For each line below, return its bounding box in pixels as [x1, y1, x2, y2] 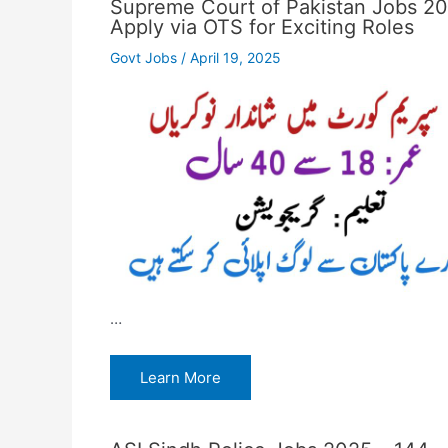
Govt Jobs [109, 48, 177, 66]
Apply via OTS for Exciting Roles [109, 14, 414, 39]
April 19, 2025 [189, 48, 281, 66]
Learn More [139, 367, 221, 387]
